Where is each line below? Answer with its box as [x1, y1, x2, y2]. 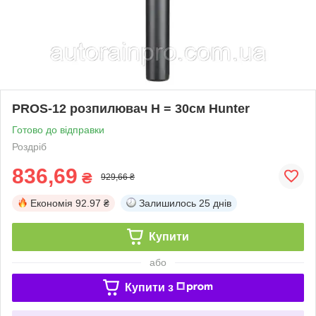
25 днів [199, 197, 231, 209]
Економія [30, 197, 73, 209]
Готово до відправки [12, 123, 104, 135]
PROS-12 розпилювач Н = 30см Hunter [12, 101, 250, 116]
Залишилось [139, 197, 196, 209]
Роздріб [12, 140, 47, 152]
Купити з [124, 281, 174, 293]
